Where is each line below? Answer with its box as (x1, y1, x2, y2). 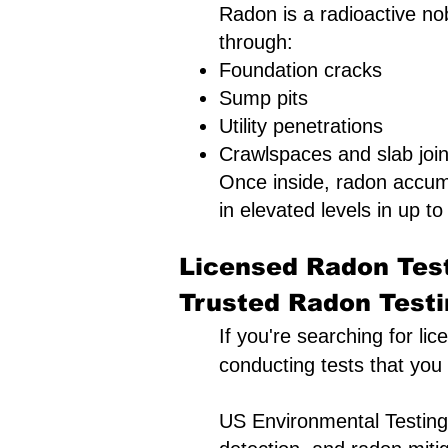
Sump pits (219, 87, 308, 109)
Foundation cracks (219, 59, 382, 81)
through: (219, 31, 293, 53)
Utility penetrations (219, 115, 383, 137)
